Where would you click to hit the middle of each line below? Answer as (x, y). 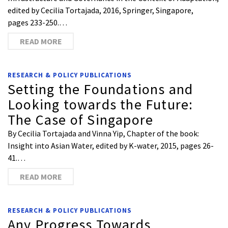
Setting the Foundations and (101, 89)
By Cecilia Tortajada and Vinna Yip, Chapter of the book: (103, 133)
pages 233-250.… (37, 22)
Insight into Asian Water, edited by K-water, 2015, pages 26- (111, 146)
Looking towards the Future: (101, 104)
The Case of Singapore (81, 120)
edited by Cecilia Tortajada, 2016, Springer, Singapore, (101, 10)
